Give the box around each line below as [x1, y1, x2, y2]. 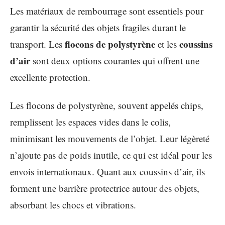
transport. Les [10, 38, 65, 50]
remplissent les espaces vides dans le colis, [10, 115, 171, 128]
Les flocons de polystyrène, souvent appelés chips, [10, 98, 203, 111]
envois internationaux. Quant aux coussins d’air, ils [10, 165, 205, 178]
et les [155, 38, 179, 50]
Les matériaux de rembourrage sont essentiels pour [10, 5, 203, 17]
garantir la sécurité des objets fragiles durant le [10, 21, 186, 34]
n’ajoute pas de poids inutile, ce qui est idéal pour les [10, 148, 212, 161]
